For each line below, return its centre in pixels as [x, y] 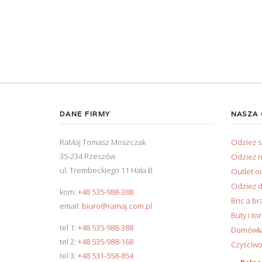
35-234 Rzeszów [87, 156]
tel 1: [69, 228]
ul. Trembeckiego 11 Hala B [106, 170]
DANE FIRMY [85, 114]
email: [71, 206]
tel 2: [69, 242]
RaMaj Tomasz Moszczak [103, 142]
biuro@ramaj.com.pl [117, 206]
